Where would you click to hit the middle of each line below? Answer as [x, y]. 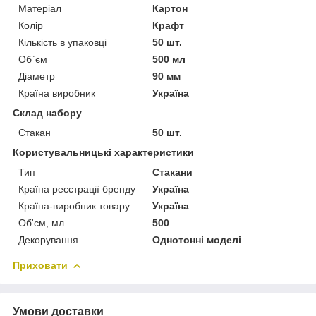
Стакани [173, 172]
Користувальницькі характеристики [103, 152]
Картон [170, 8]
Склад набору [47, 113]
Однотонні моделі [197, 239]
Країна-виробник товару [74, 206]
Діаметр [37, 76]
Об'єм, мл [41, 223]
